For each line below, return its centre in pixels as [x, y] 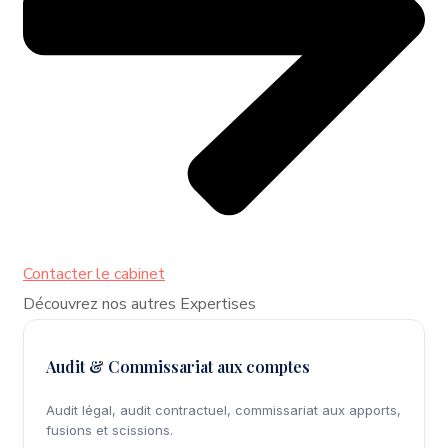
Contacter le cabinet [94, 274]
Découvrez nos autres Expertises [139, 304]
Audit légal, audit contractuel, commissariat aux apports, [223, 410]
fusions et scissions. [109, 430]
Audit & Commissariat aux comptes [178, 367]
